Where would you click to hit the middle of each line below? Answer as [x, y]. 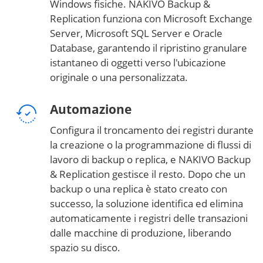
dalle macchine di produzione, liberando [141, 233]
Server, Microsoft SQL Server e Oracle [136, 33]
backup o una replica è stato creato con [139, 189]
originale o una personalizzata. [119, 77]
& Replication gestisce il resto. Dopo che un [148, 174]
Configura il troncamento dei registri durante [152, 130]
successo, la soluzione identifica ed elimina [146, 204]
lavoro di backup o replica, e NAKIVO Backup [150, 160]
